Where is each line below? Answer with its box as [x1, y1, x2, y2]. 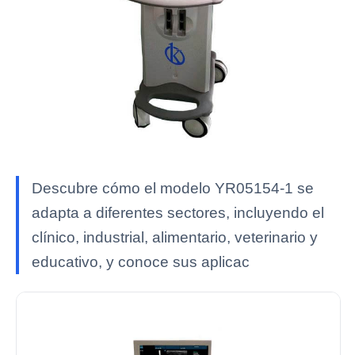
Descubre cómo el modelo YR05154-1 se [32, 180, 314, 197]
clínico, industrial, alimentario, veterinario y [32, 229, 318, 246]
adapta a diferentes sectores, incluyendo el [32, 204, 324, 221]
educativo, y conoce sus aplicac [32, 254, 250, 270]
